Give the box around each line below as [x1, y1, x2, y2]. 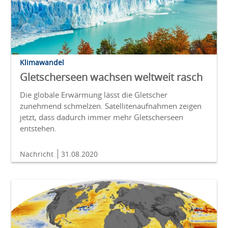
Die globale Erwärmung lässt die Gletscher [20, 90, 167, 100]
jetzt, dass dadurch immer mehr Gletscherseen [20, 112, 183, 123]
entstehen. [20, 123, 56, 134]
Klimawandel [20, 58, 64, 68]
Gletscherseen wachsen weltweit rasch [20, 70, 203, 84]
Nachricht [20, 149, 55, 159]
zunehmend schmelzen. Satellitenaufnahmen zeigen [20, 101, 202, 111]
